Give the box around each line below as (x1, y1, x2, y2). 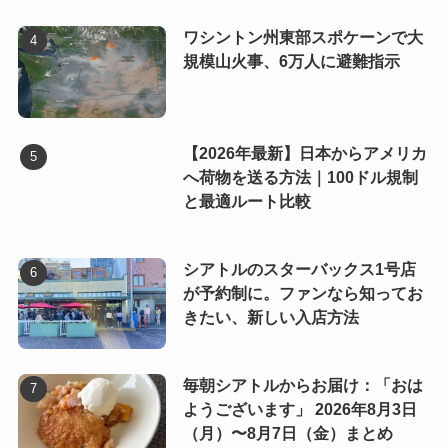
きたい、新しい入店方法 (182, 308, 359, 326)
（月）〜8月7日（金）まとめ (182, 424, 393, 442)
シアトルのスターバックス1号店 (182, 260, 416, 278)
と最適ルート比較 (182, 192, 311, 210)
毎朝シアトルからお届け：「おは (182, 376, 423, 394)
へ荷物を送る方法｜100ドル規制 (182, 168, 418, 186)
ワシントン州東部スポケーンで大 (182, 28, 423, 46)
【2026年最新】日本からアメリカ (182, 144, 427, 162)
